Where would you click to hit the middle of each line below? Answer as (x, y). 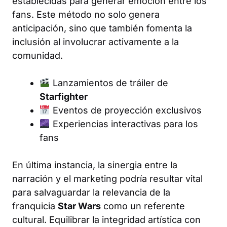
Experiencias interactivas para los (124, 124)
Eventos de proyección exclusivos (126, 110)
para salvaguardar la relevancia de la (91, 192)
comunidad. (37, 55)
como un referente (143, 206)
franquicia (35, 206)
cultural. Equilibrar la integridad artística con (106, 220)
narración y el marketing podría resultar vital (107, 179)
